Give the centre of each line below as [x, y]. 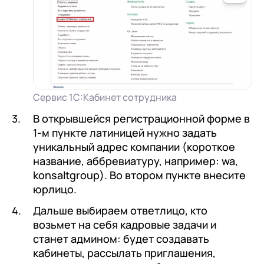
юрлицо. [55, 189]
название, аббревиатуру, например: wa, [136, 161]
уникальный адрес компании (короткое [134, 147]
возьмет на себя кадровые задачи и [125, 225]
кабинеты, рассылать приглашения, [124, 253]
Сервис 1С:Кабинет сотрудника [105, 98]
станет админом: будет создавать [121, 239]
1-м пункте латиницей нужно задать [125, 133]
